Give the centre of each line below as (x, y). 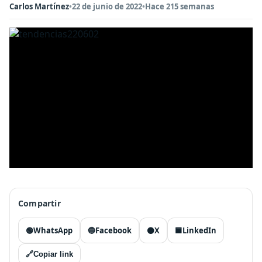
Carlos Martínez (39, 6)
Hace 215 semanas (180, 6)
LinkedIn (199, 230)
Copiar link (53, 254)
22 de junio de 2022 (107, 6)
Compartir (39, 203)
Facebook (113, 230)
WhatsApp (53, 230)
